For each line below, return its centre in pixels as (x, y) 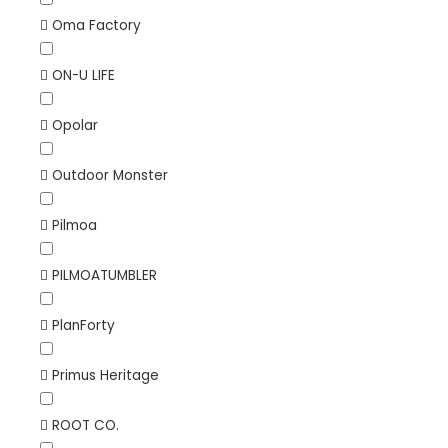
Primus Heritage (105, 375)
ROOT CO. (85, 425)
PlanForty (83, 325)
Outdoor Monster (110, 175)
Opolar (75, 125)
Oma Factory (96, 25)
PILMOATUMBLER (104, 275)
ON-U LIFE (83, 75)
